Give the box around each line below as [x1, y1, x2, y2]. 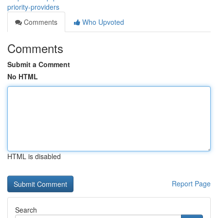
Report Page [172, 179, 211, 188]
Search [15, 205, 37, 215]
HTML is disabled [7, 151, 61, 161]
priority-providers [7, 2, 59, 12]
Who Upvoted [80, 17, 124, 27]
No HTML [7, 72, 38, 81]
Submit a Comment [7, 59, 70, 69]
